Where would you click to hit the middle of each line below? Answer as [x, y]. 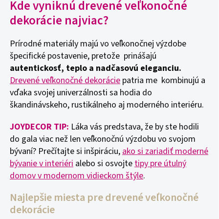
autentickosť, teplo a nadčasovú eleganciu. [96, 68]
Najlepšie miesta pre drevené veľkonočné [104, 197]
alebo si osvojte [104, 164]
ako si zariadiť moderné [165, 151]
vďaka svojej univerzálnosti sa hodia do [81, 93]
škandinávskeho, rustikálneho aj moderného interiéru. [109, 105]
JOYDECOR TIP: [39, 127]
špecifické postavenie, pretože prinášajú [83, 56]
